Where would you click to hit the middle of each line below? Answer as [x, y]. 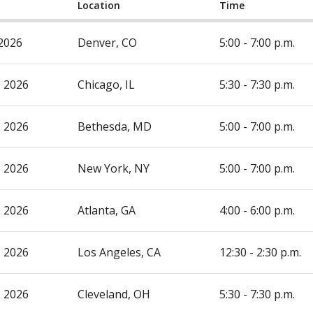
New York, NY [114, 168]
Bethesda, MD [115, 126]
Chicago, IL [106, 85]
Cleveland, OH [114, 294]
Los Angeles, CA [119, 252]
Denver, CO [107, 43]
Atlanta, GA [107, 210]
